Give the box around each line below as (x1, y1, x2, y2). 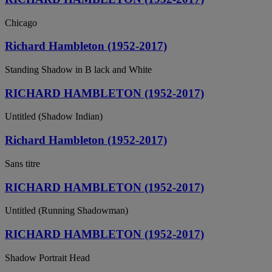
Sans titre (5, 158, 40, 169)
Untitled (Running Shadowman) (5, 205, 128, 216)
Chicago (5, 17, 37, 28)
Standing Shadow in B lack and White (5, 64, 152, 75)
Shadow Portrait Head (5, 252, 90, 263)
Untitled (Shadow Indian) (5, 111, 103, 122)
